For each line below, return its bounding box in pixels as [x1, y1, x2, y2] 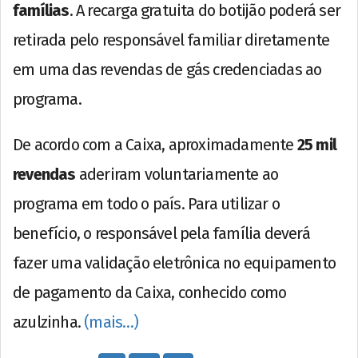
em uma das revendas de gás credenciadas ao [13, 60, 322, 80]
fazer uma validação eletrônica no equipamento [13, 253, 336, 273]
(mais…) [84, 312, 139, 332]
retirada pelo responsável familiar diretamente [13, 30, 330, 50]
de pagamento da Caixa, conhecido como [13, 283, 287, 303]
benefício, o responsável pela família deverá [13, 224, 310, 244]
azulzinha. [13, 312, 85, 332]
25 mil [296, 135, 337, 155]
